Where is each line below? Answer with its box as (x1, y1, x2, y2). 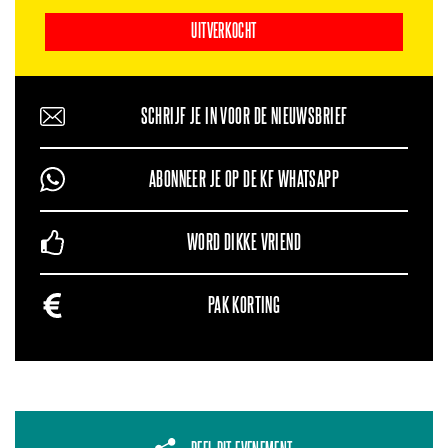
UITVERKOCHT (191, 22, 257, 42)
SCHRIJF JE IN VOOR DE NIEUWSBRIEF (140, 106, 348, 128)
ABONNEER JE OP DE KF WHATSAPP (148, 169, 340, 191)
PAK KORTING (207, 295, 281, 317)
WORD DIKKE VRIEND (186, 232, 302, 254)
